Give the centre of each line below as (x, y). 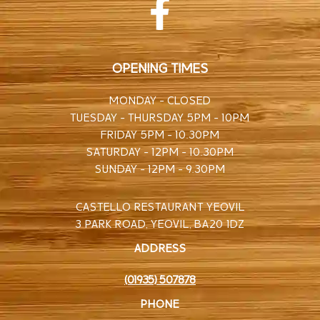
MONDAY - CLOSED (160, 98)
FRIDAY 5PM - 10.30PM (160, 132)
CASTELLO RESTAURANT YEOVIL (160, 205)
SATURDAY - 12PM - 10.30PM (160, 150)
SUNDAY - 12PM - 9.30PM (160, 167)
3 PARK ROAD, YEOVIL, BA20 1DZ (160, 222)
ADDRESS (160, 246)
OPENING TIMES (160, 67)
